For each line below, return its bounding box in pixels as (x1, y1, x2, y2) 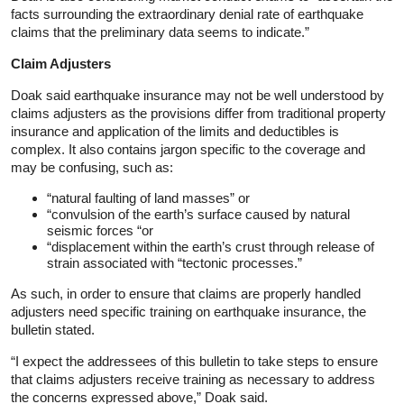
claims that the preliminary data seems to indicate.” (11, 23, 309, 40)
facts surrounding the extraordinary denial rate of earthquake (11, 5, 363, 22)
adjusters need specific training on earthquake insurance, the (11, 303, 366, 319)
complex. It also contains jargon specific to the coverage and (11, 141, 365, 157)
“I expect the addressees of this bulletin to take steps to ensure (11, 353, 378, 369)
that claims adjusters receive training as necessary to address (11, 371, 375, 387)
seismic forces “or (47, 222, 153, 238)
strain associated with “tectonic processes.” (47, 254, 302, 271)
